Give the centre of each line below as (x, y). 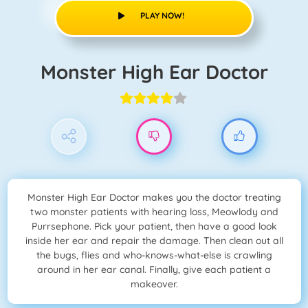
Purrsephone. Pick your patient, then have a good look (154, 227)
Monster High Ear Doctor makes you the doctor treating (154, 198)
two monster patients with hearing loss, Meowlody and (154, 212)
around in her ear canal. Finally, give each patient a (154, 270)
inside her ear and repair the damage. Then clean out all (154, 241)
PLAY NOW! (162, 15)
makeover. (154, 284)
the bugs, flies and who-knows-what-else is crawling (154, 255)
